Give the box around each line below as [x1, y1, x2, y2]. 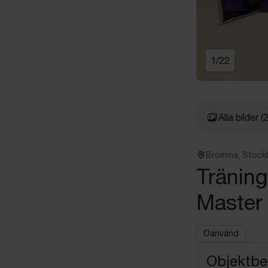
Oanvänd [203, 228, 239, 238]
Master [196, 189, 263, 215]
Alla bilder [218, 111, 258, 123]
